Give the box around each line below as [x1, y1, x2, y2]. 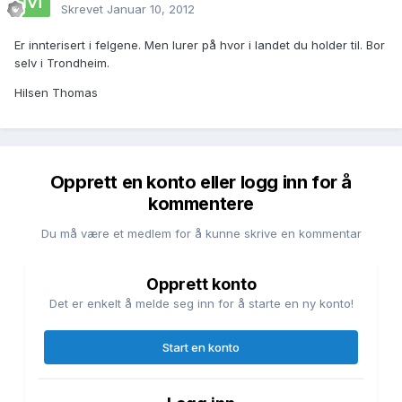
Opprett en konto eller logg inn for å [49, 171, 353, 194]
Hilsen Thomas [14, 85, 98, 100]
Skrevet [61, 2, 107, 17]
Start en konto [162, 340, 240, 355]
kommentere [148, 193, 254, 215]
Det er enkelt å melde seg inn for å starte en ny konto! [48, 296, 354, 311]
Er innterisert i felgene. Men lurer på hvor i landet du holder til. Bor [14, 38, 385, 53]
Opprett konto [145, 275, 257, 294]
